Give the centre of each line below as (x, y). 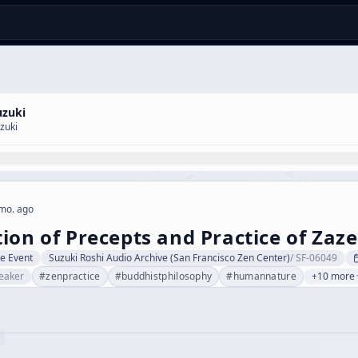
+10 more (333, 276)
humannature (265, 276)
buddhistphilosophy (167, 276)
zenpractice (73, 276)
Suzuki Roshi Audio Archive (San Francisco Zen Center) (169, 258)
